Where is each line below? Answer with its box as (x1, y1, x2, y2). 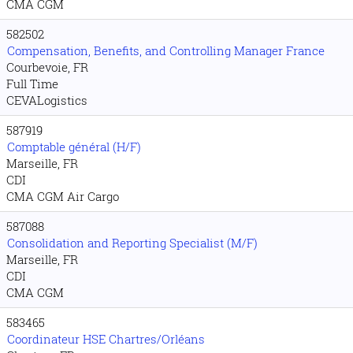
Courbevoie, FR (6, 59, 88, 75)
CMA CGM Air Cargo (6, 188, 119, 204)
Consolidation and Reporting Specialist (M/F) (7, 235, 258, 251)
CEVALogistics (6, 92, 87, 108)
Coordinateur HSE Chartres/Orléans (7, 331, 205, 347)
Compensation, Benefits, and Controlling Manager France (7, 43, 325, 58)
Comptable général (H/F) (7, 139, 141, 154)
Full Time (6, 76, 58, 91)
